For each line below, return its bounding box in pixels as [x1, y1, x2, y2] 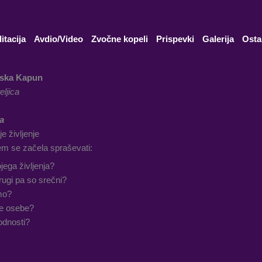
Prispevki [156, 34, 194, 44]
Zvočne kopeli [91, 34, 148, 44]
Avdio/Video [33, 34, 83, 44]
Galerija [202, 34, 234, 44]
